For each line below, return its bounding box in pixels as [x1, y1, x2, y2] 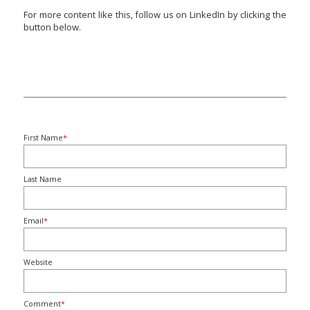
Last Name [24, 173, 62, 184]
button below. [24, 20, 81, 33]
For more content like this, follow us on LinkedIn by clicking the [24, 8, 286, 21]
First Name [24, 131, 63, 143]
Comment [24, 298, 61, 309]
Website [24, 256, 53, 267]
